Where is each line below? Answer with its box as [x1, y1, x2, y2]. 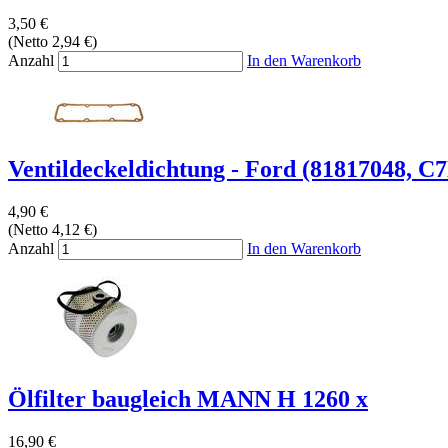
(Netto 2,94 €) [8, 32, 97, 50]
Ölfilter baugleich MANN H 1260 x [8, 385, 368, 412]
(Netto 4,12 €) [8, 220, 97, 238]
